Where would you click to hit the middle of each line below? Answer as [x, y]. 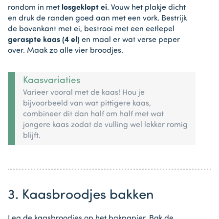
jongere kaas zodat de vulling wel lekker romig [105, 125]
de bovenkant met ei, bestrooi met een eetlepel [91, 30]
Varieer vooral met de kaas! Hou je [84, 93]
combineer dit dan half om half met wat [93, 114]
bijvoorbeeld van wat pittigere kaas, [87, 103]
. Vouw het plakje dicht [146, 8]
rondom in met [35, 8]
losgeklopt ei [84, 8]
